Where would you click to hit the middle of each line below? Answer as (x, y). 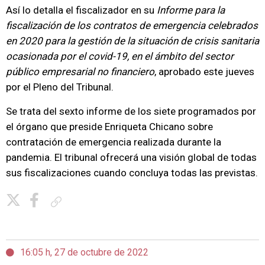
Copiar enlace (88, 201)
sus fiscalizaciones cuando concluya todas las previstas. (132, 173)
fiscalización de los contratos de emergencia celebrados (132, 25)
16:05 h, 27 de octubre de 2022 (84, 252)
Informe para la (191, 10)
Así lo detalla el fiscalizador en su (81, 10)
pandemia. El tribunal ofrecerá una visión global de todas (131, 157)
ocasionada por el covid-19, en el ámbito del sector (120, 56)
